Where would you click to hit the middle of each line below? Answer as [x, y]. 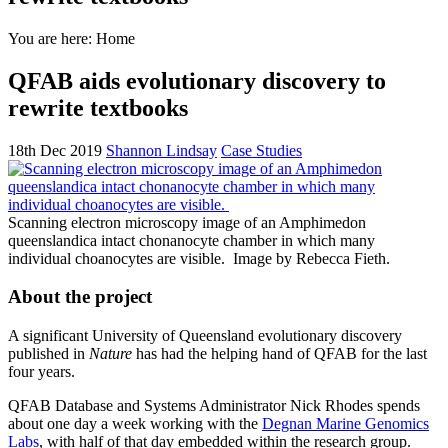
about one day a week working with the [135, 424]
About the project [80, 297]
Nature [110, 354]
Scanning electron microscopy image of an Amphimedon [187, 222]
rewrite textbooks [98, 107]
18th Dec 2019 [57, 150]
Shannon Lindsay [161, 150]
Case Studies [261, 150]
